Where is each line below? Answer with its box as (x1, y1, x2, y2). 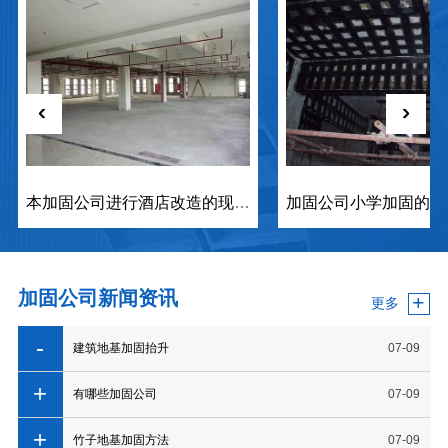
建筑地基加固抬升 (72, 340, 169, 355)
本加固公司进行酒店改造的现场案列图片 (233, 193, 250, 211)
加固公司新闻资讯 (17, 286, 178, 309)
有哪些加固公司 (72, 386, 157, 401)
